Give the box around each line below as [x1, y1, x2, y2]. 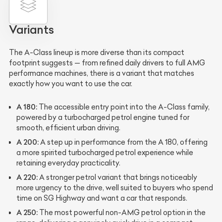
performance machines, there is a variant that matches [9, 69, 194, 78]
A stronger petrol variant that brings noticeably [38, 173, 197, 182]
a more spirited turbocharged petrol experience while [16, 148, 193, 158]
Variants [9, 23, 54, 37]
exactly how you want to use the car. [9, 79, 132, 89]
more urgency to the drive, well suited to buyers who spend [16, 183, 213, 193]
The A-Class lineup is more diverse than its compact [9, 48, 184, 57]
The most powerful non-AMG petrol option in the [38, 208, 206, 218]
